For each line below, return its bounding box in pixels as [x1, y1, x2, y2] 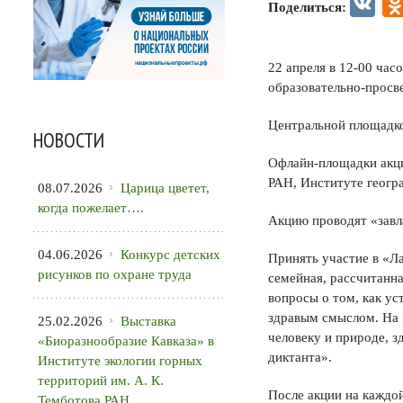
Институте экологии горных [38, 353, 202, 368]
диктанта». [268, 350, 332, 364]
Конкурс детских [121, 246, 220, 262]
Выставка [121, 313, 176, 328]
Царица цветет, [121, 180, 210, 195]
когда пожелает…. [38, 200, 144, 215]
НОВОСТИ [33, 126, 104, 153]
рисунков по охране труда [38, 266, 192, 282]
